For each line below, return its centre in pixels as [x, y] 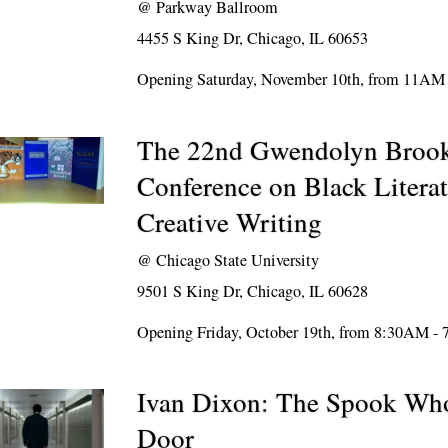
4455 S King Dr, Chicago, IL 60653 [253, 38]
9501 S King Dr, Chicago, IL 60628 [253, 291]
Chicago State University [238, 260]
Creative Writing [230, 222]
